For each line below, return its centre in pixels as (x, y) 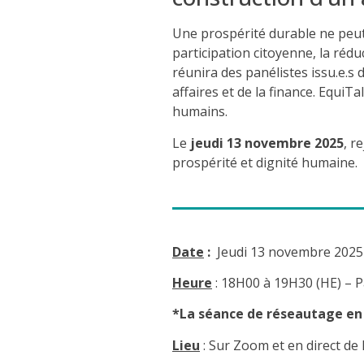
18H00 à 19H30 (267, 282)
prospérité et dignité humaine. (265, 162)
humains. (200, 112)
